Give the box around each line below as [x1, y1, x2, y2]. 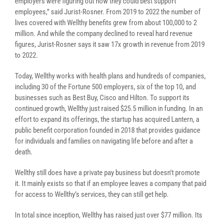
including [15, 82, 41, 91]
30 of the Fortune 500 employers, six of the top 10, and [41, 82, 196, 91]
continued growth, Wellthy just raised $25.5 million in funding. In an [15, 104, 203, 113]
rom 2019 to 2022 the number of [110, 7, 201, 16]
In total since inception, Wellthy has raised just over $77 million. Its [15, 211, 202, 220]
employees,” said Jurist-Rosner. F [15, 7, 110, 16]
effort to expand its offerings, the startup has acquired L [15, 115, 175, 124]
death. [15, 147, 33, 156]
